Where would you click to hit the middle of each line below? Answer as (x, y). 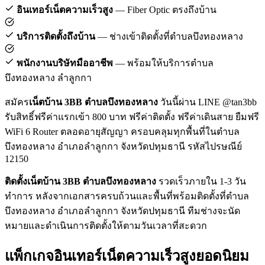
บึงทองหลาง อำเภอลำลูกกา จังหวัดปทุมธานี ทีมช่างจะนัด (122, 211)
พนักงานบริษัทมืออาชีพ (64, 63)
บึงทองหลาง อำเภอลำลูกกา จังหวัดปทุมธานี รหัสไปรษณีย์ (123, 146)
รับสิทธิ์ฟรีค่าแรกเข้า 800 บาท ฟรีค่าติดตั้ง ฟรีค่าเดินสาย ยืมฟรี (132, 117)
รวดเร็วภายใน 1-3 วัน (201, 181)
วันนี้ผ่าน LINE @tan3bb (207, 102)
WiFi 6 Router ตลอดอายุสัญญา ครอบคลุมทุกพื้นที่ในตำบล (122, 131)
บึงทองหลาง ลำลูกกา (48, 77)
